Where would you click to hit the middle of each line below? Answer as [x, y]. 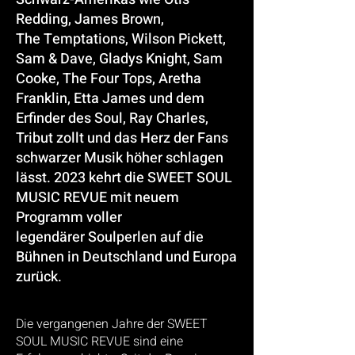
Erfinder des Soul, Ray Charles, [112, 118]
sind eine [157, 342]
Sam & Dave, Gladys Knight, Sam [119, 59]
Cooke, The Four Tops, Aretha [109, 79]
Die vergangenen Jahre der [92, 324]
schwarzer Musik [71, 158]
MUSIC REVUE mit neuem [97, 198]
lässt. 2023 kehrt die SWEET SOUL [124, 178]
